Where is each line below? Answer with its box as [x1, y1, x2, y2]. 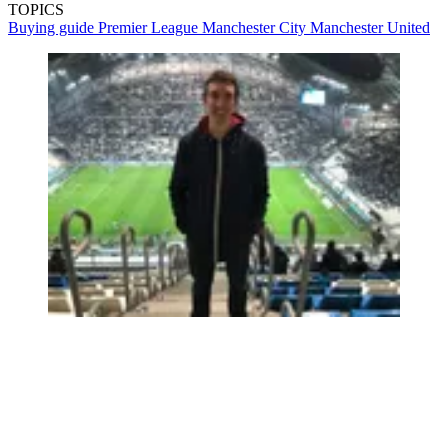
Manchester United [310, 19, 430, 37]
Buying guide [8, 19, 98, 37]
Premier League [98, 19, 202, 37]
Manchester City [202, 19, 310, 37]
